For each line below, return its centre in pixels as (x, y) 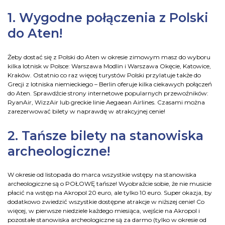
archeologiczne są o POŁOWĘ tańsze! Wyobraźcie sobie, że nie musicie (109, 184)
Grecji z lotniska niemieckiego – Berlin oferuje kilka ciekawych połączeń (110, 84)
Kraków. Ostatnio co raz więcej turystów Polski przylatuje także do (104, 75)
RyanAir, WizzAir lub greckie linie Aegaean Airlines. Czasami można (106, 102)
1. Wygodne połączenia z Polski (108, 18)
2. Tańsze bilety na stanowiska (105, 135)
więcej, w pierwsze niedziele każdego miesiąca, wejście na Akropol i (104, 211)
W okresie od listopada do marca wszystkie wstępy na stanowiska (102, 175)
